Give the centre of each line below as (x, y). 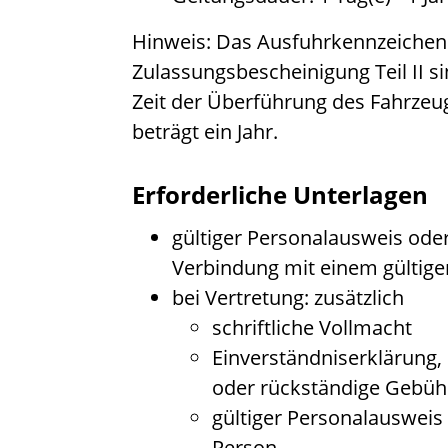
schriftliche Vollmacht (312, 327)
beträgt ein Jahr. (205, 131)
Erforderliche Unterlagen (280, 194)
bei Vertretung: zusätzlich (288, 297)
